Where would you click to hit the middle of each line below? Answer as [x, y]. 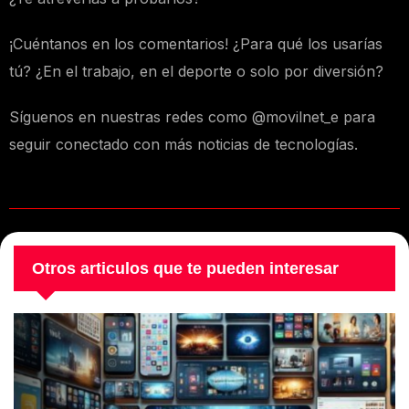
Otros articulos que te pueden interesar [185, 268]
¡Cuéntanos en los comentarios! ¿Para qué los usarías [196, 44]
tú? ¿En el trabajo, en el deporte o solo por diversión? [199, 72]
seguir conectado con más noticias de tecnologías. [186, 145]
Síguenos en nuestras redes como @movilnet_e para [192, 117]
